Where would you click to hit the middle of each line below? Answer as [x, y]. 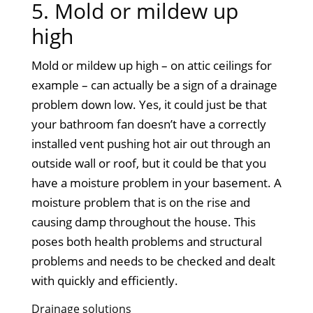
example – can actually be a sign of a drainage [154, 85]
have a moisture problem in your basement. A [156, 182]
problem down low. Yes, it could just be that [149, 104]
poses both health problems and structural [146, 241]
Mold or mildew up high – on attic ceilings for [151, 65]
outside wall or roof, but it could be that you [148, 163]
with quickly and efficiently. [104, 280]
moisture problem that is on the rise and [140, 202]
